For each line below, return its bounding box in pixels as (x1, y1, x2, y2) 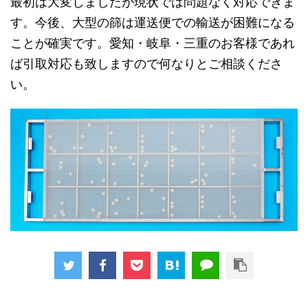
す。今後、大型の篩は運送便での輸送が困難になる (10, 15, 295, 30)
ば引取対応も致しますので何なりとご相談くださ (10, 56, 283, 71)
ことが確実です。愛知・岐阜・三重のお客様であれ (10, 36, 295, 50)
